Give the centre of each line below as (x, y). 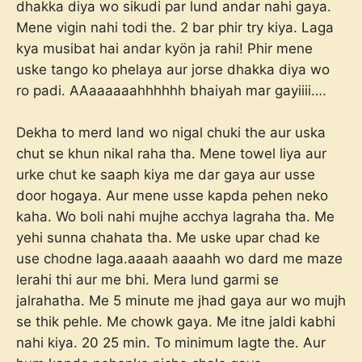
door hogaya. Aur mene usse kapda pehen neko (172, 195)
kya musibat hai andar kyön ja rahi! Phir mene (164, 49)
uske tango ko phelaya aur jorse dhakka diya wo (173, 70)
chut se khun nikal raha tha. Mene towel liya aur (171, 153)
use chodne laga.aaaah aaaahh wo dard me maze (179, 258)
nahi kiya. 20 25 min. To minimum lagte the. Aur (171, 342)
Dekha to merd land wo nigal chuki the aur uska (171, 132)
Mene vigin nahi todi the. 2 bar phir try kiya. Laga (175, 28)
